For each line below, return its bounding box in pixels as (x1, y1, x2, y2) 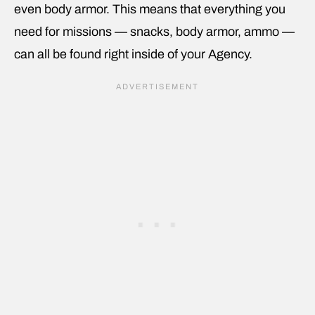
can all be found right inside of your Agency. (14, 46, 252, 61)
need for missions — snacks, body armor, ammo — (14, 24, 295, 39)
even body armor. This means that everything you (14, 1, 285, 16)
